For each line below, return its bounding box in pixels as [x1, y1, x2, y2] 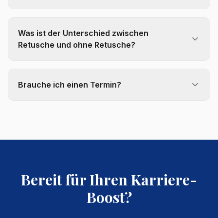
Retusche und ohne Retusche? [18, 40, 135, 50]
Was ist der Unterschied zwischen [18, 28, 148, 38]
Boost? [86, 187, 132, 207]
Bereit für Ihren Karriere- [21, 170, 197, 190]
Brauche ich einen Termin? [18, 80, 121, 90]
